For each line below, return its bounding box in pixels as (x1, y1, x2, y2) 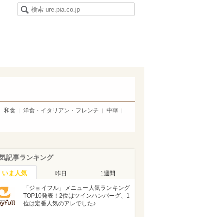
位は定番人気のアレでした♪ (23, 200, 96, 207)
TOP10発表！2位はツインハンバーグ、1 (23, 192, 130, 199)
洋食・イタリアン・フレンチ (23, 107, 99, 114)
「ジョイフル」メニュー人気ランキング (23, 185, 130, 191)
